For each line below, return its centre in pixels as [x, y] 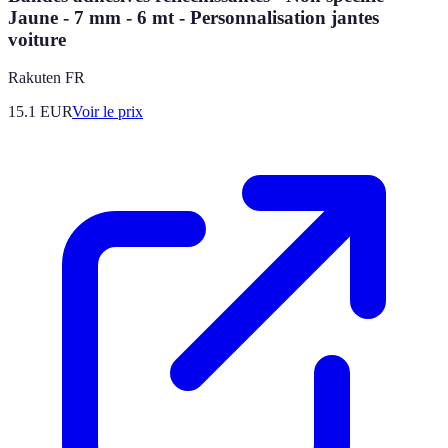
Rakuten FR [46, 78]
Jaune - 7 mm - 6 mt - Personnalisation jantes [193, 17]
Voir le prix [107, 112]
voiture [37, 39]
